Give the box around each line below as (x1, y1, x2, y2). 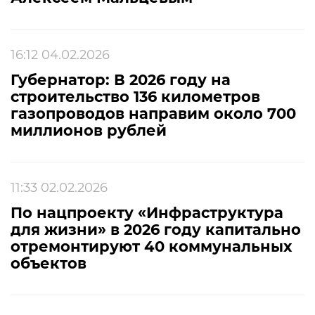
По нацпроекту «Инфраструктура (11, 204, 283, 221)
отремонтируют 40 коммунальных (11, 238, 292, 255)
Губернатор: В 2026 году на (11, 71, 231, 89)
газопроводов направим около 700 (11, 105, 296, 122)
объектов (11, 255, 86, 272)
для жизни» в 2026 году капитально (11, 221, 301, 238)
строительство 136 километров (11, 88, 260, 105)
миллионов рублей (11, 122, 167, 139)
